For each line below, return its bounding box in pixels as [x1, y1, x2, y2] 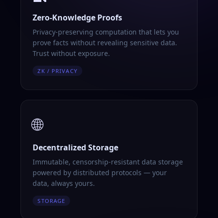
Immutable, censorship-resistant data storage [33, 157, 183, 166]
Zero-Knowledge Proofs [33, 12, 123, 23]
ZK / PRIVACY [37, 67, 77, 74]
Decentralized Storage [33, 142, 119, 153]
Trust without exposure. [33, 49, 110, 58]
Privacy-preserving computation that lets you [33, 27, 180, 36]
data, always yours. [33, 179, 95, 188]
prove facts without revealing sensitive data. [33, 38, 178, 47]
